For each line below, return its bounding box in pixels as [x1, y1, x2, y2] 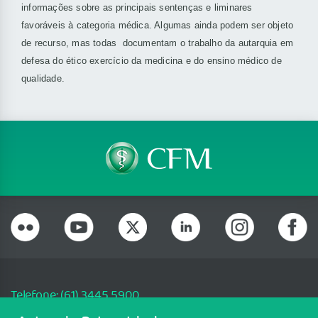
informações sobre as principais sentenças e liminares [21, 2, 253, 13]
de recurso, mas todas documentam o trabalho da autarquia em [21, 38, 294, 49]
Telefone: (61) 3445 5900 [11, 286, 139, 306]
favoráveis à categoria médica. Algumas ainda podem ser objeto [21, 20, 294, 31]
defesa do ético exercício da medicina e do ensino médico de [21, 55, 282, 67]
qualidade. [21, 73, 65, 84]
